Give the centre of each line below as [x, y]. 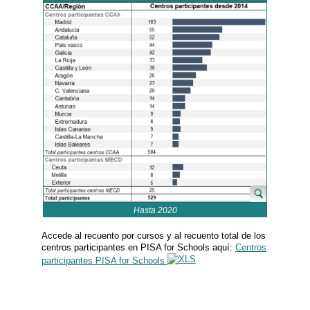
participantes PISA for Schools [103, 260]
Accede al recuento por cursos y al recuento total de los [154, 235]
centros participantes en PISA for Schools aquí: [138, 247]
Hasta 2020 [155, 211]
